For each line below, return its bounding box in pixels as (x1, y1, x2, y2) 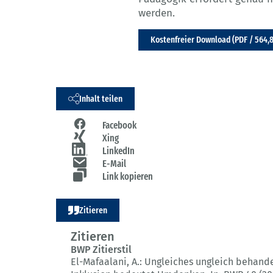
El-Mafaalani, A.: (71, 256, 144, 268)
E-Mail (102, 158, 126, 170)
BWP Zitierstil (71, 244, 132, 256)
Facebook (102, 119, 136, 132)
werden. (138, 7, 175, 20)
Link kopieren (102, 171, 153, 183)
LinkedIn (102, 145, 135, 157)
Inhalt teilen (79, 93, 122, 104)
